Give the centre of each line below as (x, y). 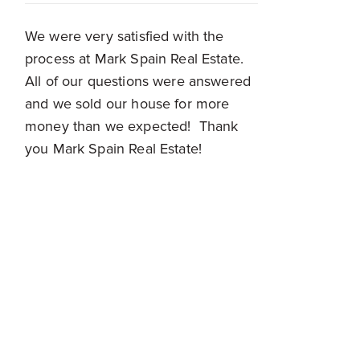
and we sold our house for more (127, 104)
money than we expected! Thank (131, 127)
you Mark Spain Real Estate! (113, 149)
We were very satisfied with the (124, 37)
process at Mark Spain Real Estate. (134, 59)
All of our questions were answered (138, 82)
